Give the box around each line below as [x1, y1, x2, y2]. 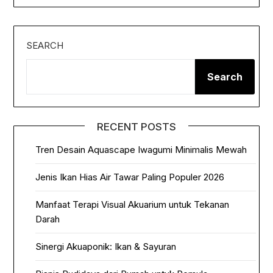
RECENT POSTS [97, 121, 176, 133]
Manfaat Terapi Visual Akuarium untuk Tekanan [35, 199, 230, 211]
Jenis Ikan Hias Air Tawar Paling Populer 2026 [35, 171, 225, 183]
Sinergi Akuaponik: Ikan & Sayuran [35, 241, 177, 253]
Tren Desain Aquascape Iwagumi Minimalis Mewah [35, 144, 247, 156]
